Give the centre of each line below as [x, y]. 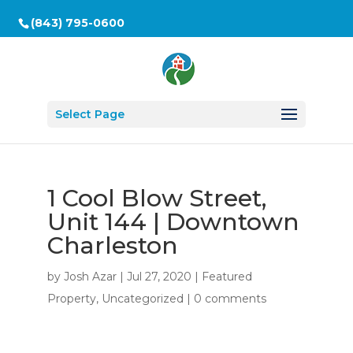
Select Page [89, 114]
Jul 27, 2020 [159, 277]
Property [71, 299]
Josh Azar [90, 277]
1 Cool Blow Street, [156, 198]
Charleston [112, 245]
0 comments [230, 299]
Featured [227, 277]
